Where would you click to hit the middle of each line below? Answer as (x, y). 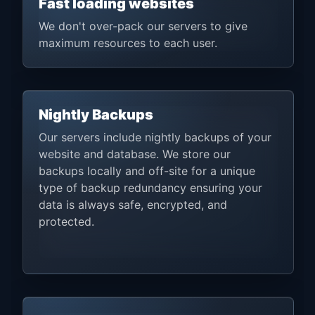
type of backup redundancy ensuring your (150, 187)
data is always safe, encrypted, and (133, 204)
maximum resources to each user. (128, 43)
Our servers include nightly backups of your (155, 137)
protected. (66, 221)
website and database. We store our (135, 154)
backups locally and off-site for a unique (147, 171)
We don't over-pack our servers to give (143, 26)
